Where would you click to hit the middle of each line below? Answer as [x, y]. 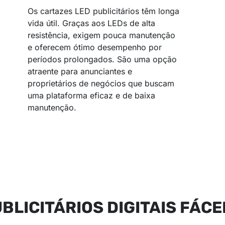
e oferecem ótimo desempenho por [95, 47]
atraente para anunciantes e [80, 72]
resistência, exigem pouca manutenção [102, 35]
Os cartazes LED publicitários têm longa [104, 11]
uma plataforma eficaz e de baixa [92, 96]
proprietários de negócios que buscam [101, 84]
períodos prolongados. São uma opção [102, 60]
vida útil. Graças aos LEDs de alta [92, 23]
